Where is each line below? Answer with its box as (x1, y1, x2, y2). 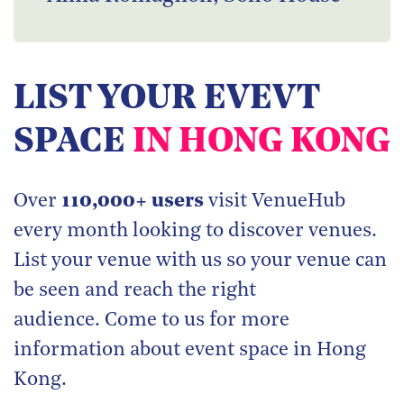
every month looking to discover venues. (14, 221, 377, 243)
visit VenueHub (204, 191, 345, 213)
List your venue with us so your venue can (14, 251, 387, 272)
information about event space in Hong (14, 340, 366, 362)
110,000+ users (61, 191, 204, 213)
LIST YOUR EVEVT (14, 82, 319, 118)
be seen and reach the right (14, 280, 256, 302)
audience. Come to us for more (14, 310, 289, 332)
